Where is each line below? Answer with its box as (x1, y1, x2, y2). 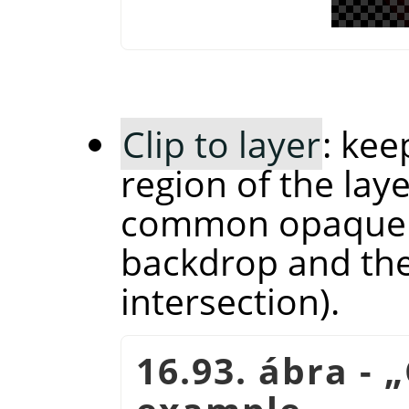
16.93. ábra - (135, 346, 384, 395)
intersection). (120, 277, 340, 326)
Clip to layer (121, 120, 320, 169)
